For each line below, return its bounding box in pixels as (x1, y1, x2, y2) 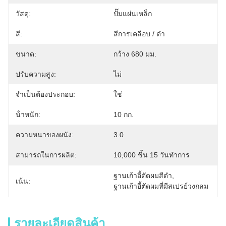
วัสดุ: (16, 10, 31, 18)
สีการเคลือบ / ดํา (114, 30, 165, 38)
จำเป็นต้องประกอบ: (16, 90, 75, 98)
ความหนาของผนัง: (16, 131, 74, 139)
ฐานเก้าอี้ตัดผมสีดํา (114, 172, 172, 180)
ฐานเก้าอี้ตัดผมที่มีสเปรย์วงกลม (114, 182, 208, 190)
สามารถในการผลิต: (16, 151, 77, 159)
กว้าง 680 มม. (114, 50, 156, 58)
